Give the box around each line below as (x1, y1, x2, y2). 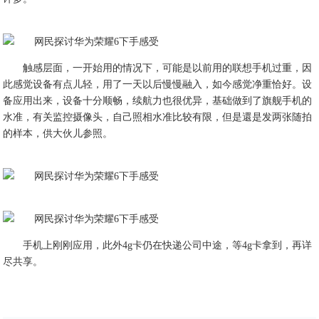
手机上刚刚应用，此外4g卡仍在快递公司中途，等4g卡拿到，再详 (23, 240, 313, 251)
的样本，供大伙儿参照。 (3, 128, 113, 139)
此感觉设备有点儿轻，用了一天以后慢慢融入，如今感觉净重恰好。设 (3, 79, 313, 90)
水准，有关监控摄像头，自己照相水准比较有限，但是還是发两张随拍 (3, 112, 313, 122)
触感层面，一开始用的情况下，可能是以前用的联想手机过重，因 (23, 63, 313, 73)
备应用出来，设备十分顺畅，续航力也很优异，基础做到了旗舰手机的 (3, 95, 313, 106)
